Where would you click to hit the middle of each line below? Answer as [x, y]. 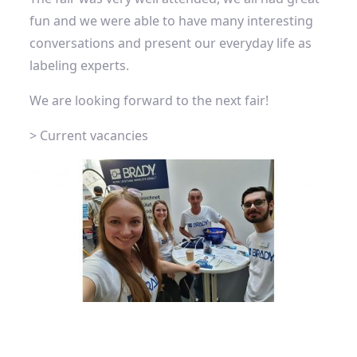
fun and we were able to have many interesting [172, 20]
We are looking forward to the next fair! [149, 100]
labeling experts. [80, 65]
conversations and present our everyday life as [171, 43]
